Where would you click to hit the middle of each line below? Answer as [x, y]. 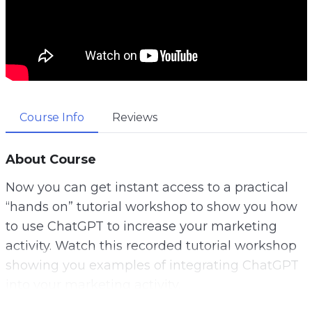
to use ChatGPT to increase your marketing [141, 226]
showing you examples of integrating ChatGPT [152, 265]
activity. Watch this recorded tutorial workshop [151, 245]
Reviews [134, 117]
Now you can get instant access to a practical [147, 187]
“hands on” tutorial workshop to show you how [151, 206]
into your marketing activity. [93, 284]
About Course [50, 159]
